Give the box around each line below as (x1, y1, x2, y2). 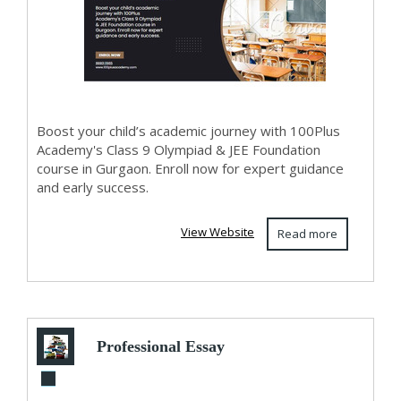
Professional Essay (96, 337, 225, 355)
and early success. (37, 178, 152, 196)
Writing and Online (92, 375, 228, 393)
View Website (181, 224, 254, 240)
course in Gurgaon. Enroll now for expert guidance (37, 159, 344, 177)
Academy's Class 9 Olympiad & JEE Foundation (37, 141, 320, 158)
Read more (277, 226, 337, 242)
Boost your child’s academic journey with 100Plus (37, 122, 340, 140)
